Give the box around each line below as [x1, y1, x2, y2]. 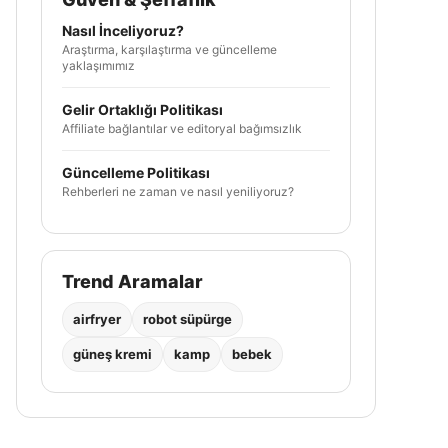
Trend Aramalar [62, 271, 203, 292]
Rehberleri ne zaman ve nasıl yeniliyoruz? [62, 184, 294, 199]
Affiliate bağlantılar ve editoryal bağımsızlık [62, 121, 302, 136]
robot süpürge [143, 311, 232, 327]
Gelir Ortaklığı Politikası [62, 101, 223, 118]
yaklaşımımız [62, 58, 135, 73]
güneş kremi [73, 346, 152, 362]
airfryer [73, 311, 121, 327]
